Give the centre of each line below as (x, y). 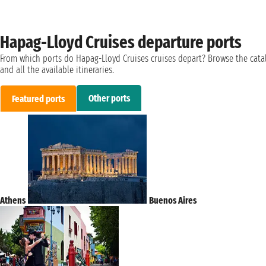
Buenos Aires (173, 201)
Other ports (109, 98)
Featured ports (39, 99)
